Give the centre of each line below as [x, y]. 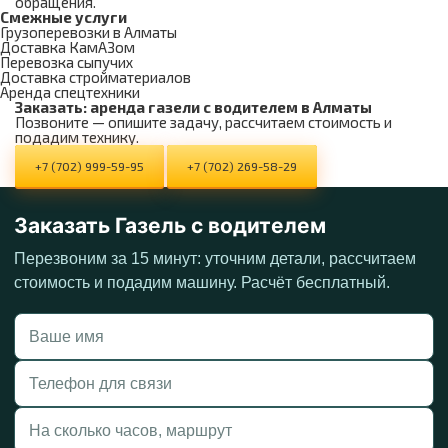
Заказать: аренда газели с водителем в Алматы [193, 107]
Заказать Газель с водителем [170, 225]
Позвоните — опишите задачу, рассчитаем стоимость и [203, 122]
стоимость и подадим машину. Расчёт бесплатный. [202, 282]
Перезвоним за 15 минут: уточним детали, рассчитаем [215, 258]
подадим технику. [77, 137]
